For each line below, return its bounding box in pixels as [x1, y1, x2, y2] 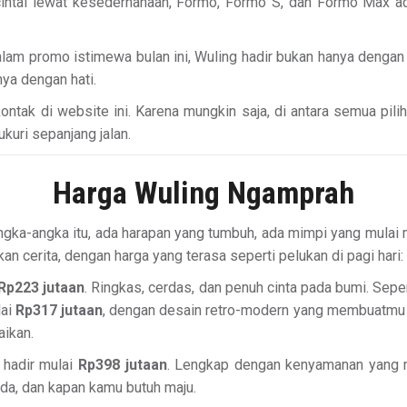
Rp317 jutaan [15, 302, 103, 319]
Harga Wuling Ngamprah [53, 174, 354, 211]
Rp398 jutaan [77, 356, 167, 373]
